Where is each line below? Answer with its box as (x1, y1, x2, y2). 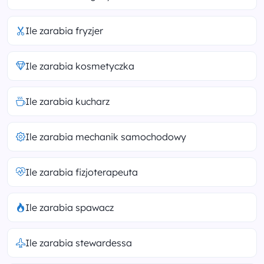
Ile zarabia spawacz (25, 202, 114, 213)
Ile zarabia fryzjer (25, 25, 103, 37)
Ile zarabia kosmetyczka (25, 60, 134, 72)
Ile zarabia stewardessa (25, 237, 132, 249)
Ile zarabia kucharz (25, 95, 110, 107)
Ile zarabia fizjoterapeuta (25, 166, 138, 178)
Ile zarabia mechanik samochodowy (25, 131, 186, 143)
